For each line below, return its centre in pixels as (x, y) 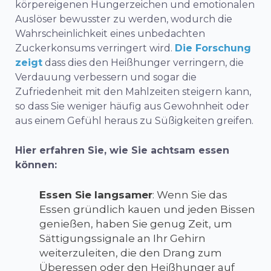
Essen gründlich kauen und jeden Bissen (147, 209)
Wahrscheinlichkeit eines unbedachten (110, 33)
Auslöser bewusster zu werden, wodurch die (124, 19)
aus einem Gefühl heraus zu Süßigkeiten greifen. (134, 120)
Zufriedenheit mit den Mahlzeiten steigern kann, (133, 91)
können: (36, 165)
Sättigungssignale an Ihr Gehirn (122, 238)
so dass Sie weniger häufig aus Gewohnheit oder (132, 106)
